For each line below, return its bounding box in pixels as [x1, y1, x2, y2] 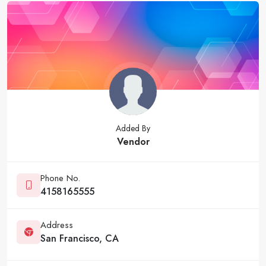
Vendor [116, 134, 150, 148]
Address [40, 218, 73, 232]
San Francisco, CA [40, 231, 119, 245]
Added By [116, 122, 150, 134]
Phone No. [40, 171, 80, 185]
